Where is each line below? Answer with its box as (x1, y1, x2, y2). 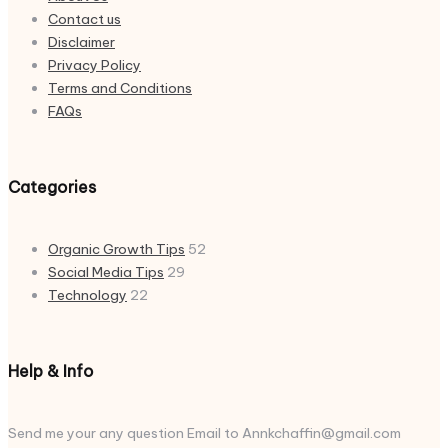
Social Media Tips (48, 263, 164, 282)
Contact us (48, 9, 121, 28)
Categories (8, 176, 96, 197)
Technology (48, 286, 127, 305)
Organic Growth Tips (48, 240, 185, 259)
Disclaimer (48, 32, 115, 51)
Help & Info (8, 360, 94, 381)
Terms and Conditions (48, 78, 192, 97)
